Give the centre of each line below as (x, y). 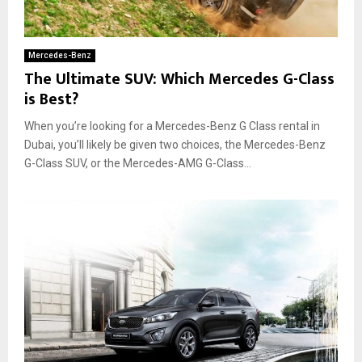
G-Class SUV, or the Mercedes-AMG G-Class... (138, 163)
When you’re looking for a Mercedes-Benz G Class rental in (172, 126)
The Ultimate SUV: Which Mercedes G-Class (179, 79)
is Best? (51, 99)
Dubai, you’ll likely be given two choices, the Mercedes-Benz (175, 144)
